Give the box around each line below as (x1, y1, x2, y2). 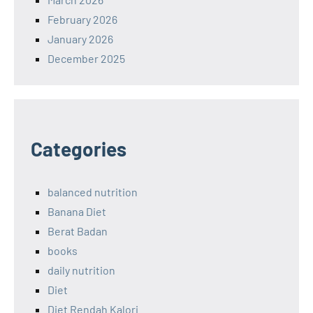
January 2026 (48, 31, 113, 45)
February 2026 (48, 12, 117, 26)
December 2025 (48, 51, 125, 65)
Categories (31, 136, 126, 161)
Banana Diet (48, 204, 106, 218)
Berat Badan (48, 224, 108, 238)
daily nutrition (48, 263, 115, 277)
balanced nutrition (48, 184, 138, 198)
